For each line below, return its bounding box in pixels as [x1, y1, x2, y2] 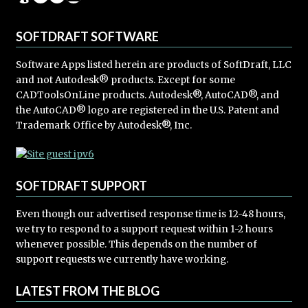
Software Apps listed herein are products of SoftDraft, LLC [15, 58, 291, 71]
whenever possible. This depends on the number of [15, 238, 257, 250]
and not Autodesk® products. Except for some [15, 74, 235, 86]
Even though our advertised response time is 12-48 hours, [15, 208, 285, 220]
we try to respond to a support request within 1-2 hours [15, 223, 273, 235]
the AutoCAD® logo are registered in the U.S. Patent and [15, 104, 279, 116]
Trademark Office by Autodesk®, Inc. [15, 119, 192, 131]
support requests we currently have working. [15, 253, 228, 265]
